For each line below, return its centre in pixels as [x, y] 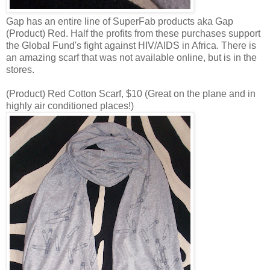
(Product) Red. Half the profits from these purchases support [133, 33]
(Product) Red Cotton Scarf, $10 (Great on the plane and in [131, 93]
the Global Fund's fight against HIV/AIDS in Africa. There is [131, 45]
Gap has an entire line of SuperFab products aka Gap [120, 21]
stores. [20, 69]
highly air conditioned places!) [70, 105]
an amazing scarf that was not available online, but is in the [131, 57]
